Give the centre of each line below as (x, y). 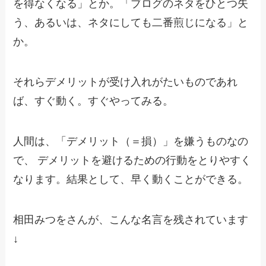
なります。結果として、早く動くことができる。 (131, 179)
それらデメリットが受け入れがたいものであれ (126, 82)
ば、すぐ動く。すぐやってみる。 (94, 101)
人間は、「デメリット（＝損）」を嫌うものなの (131, 141)
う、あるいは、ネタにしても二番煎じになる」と (131, 23)
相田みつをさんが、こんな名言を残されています (131, 219)
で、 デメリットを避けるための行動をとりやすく (132, 160)
